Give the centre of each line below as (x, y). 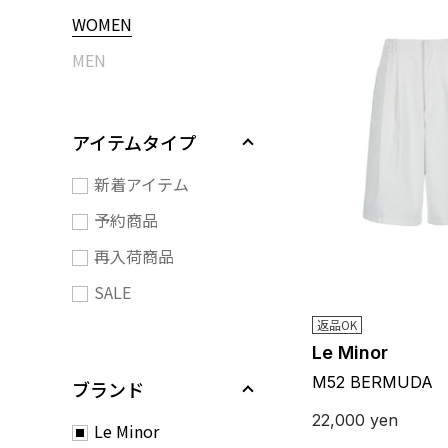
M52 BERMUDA (372, 381)
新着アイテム (141, 184)
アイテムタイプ (134, 142)
